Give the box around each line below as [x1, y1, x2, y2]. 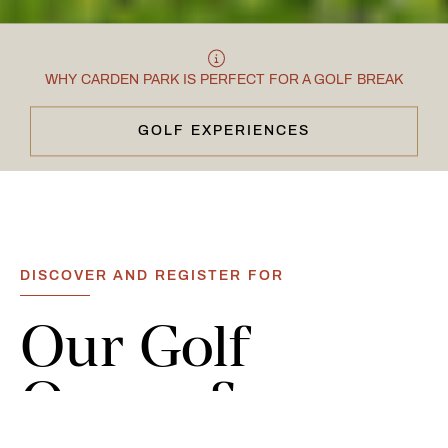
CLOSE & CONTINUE [173, 161, 275, 171]
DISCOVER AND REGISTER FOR [20, 268, 284, 283]
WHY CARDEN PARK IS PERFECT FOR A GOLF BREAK [45, 72, 403, 88]
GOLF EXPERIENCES [138, 123, 310, 139]
